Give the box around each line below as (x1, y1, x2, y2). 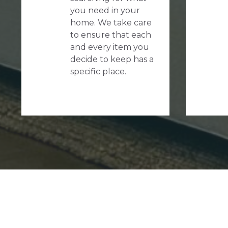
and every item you (70, 42, 149, 52)
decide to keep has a (70, 54, 154, 64)
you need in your (70, 5, 140, 15)
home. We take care (70, 17, 152, 27)
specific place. (70, 66, 126, 76)
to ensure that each (70, 30, 151, 40)
